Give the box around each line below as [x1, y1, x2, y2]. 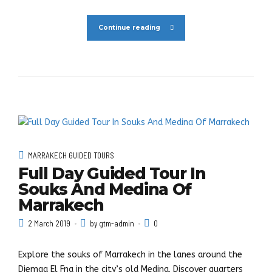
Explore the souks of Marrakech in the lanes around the [18, 250, 242, 260]
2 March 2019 [28, 219, 70, 229]
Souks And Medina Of [18, 179, 192, 199]
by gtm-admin [90, 219, 135, 229]
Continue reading [98, 24, 161, 32]
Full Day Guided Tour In [18, 163, 206, 183]
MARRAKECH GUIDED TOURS [28, 151, 114, 161]
